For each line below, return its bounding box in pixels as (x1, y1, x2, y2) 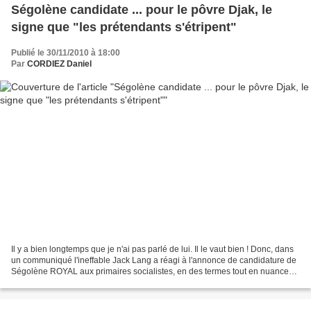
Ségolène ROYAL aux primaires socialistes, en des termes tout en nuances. (11, 267, 295, 277)
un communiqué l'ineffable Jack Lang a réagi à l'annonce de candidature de (11, 255, 296, 266)
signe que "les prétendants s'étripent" (11, 19, 237, 34)
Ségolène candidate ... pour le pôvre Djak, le (11, 2, 272, 17)
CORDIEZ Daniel (27, 58, 92, 69)
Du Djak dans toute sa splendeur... (11, 278, 140, 288)
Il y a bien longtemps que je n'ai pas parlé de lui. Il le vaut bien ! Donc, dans (11, 244, 294, 255)
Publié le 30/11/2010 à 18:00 (11, 47, 120, 58)
